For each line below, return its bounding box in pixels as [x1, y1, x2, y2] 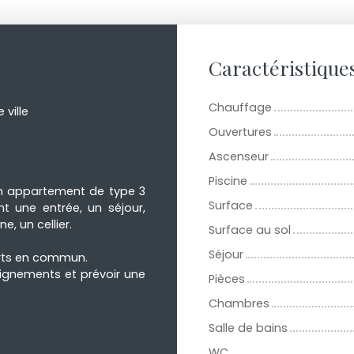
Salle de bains [209, 320, 288, 337]
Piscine [209, 173, 247, 190]
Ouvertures [209, 124, 272, 141]
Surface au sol [209, 222, 291, 239]
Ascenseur [209, 149, 269, 165]
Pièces [209, 271, 245, 288]
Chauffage [209, 100, 272, 116]
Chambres [209, 296, 269, 312]
